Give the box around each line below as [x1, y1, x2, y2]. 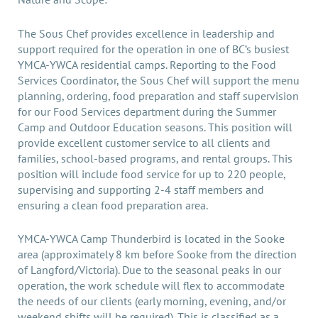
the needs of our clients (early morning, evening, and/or [18, 294, 286, 309]
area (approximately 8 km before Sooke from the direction [18, 247, 297, 262]
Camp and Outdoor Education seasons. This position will [18, 119, 292, 134]
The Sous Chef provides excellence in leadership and [18, 26, 275, 40]
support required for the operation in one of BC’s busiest [18, 41, 289, 56]
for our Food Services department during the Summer [18, 104, 276, 119]
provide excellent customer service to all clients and [18, 135, 270, 150]
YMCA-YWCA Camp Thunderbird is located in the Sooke [18, 231, 285, 246]
